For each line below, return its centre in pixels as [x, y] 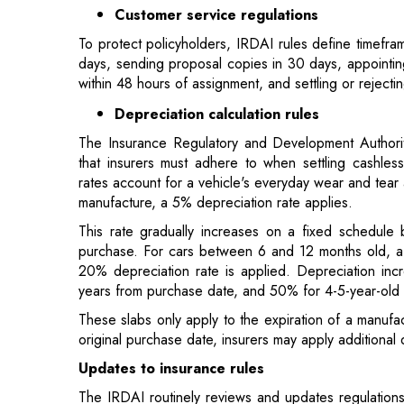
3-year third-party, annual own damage [248, 362]
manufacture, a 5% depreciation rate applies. [216, 116]
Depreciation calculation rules [217, 28]
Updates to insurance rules [171, 282]
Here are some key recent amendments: [202, 331]
